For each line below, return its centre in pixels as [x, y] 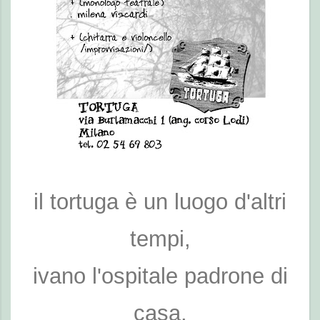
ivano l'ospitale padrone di [160, 276]
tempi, [160, 239]
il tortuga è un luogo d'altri [160, 201]
